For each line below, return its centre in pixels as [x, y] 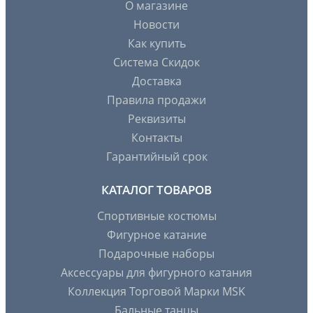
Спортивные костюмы [156, 216]
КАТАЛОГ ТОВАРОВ [156, 190]
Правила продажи [156, 100]
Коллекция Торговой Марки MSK [156, 292]
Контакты [156, 138]
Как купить [156, 44]
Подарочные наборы [156, 254]
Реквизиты [156, 119]
